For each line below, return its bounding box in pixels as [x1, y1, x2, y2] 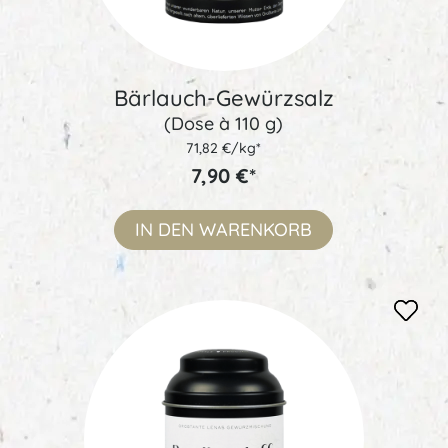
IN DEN [135, 218, 195, 242]
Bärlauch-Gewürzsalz [113, 84, 334, 113]
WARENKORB [199, 218, 313, 242]
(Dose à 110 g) [164, 112, 284, 136]
